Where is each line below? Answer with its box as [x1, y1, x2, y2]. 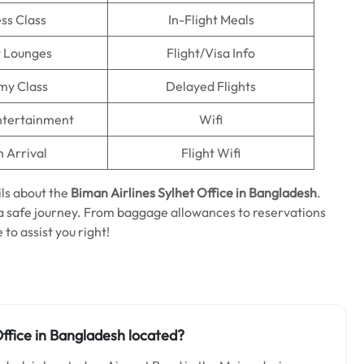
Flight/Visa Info [167, 45, 255, 61]
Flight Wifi [181, 145, 240, 161]
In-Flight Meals [167, 11, 254, 28]
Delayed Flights [166, 78, 256, 94]
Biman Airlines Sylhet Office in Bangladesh [71, 184, 317, 201]
